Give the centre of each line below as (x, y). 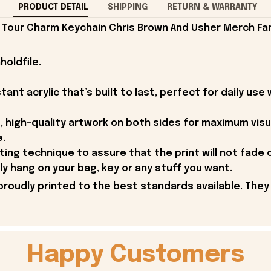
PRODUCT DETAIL (53, 7)
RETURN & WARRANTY (212, 7)
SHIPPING (127, 7)
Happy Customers (135, 255)
